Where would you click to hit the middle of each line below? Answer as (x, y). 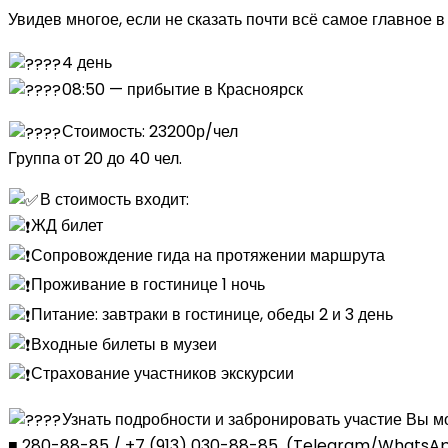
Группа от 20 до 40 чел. (95, 158)
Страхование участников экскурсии (165, 374)
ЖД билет (67, 226)
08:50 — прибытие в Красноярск (183, 89)
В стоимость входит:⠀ (121, 199)
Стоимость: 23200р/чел (150, 132)
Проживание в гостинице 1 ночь (148, 285)
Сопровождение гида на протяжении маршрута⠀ (214, 255)
